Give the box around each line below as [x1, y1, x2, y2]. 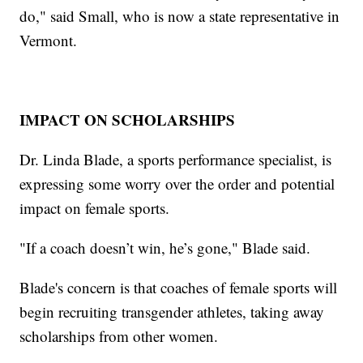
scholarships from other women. [19, 325, 219, 346]
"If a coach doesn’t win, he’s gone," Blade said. [19, 237, 311, 258]
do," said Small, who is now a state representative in [19, 5, 340, 26]
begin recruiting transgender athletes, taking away [19, 301, 325, 322]
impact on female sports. [19, 197, 170, 218]
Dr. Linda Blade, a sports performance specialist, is [19, 148, 332, 169]
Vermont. [19, 29, 78, 50]
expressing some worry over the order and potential [19, 173, 335, 194]
